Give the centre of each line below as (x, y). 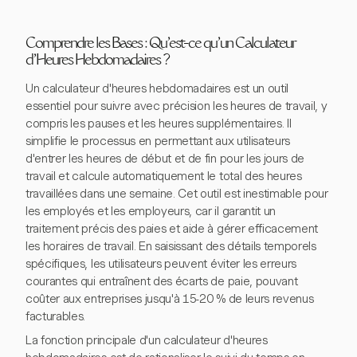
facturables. (56, 317)
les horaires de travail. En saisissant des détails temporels (171, 247)
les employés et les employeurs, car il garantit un (151, 212)
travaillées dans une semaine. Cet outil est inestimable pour (177, 194)
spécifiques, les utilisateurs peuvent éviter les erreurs (161, 264)
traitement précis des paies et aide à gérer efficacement (172, 229)
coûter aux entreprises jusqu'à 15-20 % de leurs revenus (170, 299)
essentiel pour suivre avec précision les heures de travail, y (177, 106)
